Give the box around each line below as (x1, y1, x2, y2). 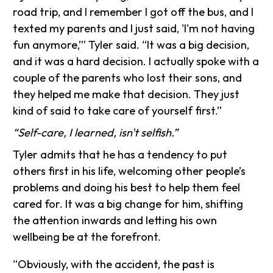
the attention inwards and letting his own (13, 213, 218, 227)
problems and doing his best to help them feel (13, 180, 241, 194)
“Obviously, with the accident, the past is (13, 257, 215, 272)
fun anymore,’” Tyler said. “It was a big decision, (13, 37, 250, 52)
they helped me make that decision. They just (13, 87, 240, 101)
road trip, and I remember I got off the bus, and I (13, 4, 254, 19)
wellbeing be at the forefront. (13, 229, 161, 244)
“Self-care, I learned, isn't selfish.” (13, 125, 179, 140)
